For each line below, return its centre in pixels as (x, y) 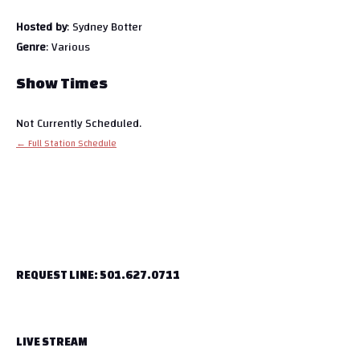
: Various (68, 47)
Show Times (62, 83)
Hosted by (41, 27)
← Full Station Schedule (66, 144)
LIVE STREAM (52, 342)
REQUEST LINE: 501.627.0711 (98, 275)
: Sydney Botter (104, 27)
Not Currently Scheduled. (79, 124)
